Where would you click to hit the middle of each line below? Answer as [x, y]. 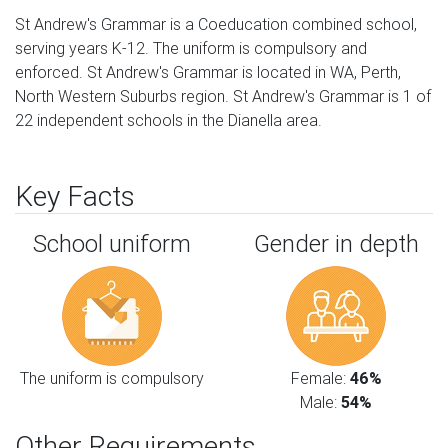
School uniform [112, 243]
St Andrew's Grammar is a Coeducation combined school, [216, 24]
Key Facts [75, 196]
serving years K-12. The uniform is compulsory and [191, 48]
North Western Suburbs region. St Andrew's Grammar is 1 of [223, 96]
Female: [320, 378]
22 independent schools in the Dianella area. [168, 120]
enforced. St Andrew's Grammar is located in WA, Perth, [208, 72]
